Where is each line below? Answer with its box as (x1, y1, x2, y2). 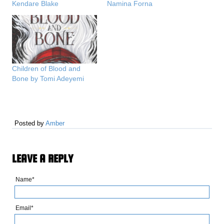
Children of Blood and (12, 64, 81, 72)
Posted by (14, 119, 46, 127)
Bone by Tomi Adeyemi (12, 74, 84, 82)
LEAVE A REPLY (12, 151, 73, 165)
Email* (15, 204, 34, 212)
